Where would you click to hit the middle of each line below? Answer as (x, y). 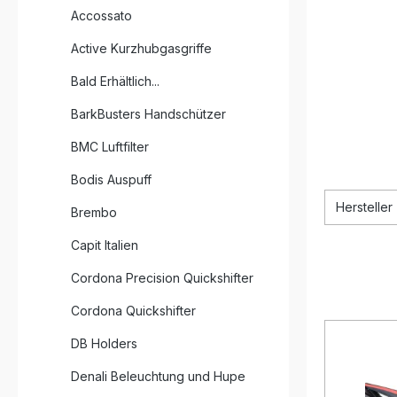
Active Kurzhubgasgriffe (141, 48)
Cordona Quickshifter (133, 311)
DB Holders (104, 343)
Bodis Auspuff (111, 179)
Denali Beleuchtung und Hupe (158, 376)
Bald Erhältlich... (115, 81)
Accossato (101, 16)
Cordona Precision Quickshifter (162, 278)
